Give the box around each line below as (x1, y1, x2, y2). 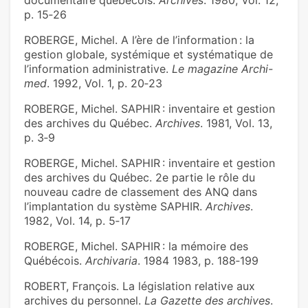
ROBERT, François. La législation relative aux (24, 279, 255, 294)
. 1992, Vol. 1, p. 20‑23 (47, 76, 162, 91)
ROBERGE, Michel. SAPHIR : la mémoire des (24, 239, 248, 254)
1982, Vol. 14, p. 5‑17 (24, 214, 131, 228)
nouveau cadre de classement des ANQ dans (24, 185, 257, 199)
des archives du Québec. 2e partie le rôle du (24, 170, 255, 185)
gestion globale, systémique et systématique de (24, 47, 273, 62)
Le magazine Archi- (172, 62, 273, 76)
